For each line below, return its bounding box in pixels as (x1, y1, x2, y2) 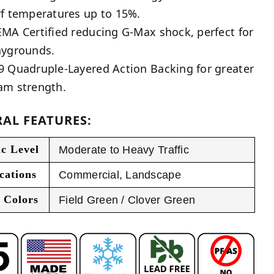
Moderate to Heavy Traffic (59, 144, 189, 157)
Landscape (125, 169, 181, 182)
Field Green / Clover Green (59, 194, 196, 207)
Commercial (59, 169, 119, 182)
